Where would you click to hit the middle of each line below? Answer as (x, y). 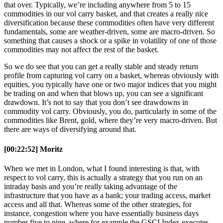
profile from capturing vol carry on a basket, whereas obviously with (111, 76)
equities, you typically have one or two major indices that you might (110, 85)
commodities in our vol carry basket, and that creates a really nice (106, 14)
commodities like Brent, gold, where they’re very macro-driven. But (111, 120)
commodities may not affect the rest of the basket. (81, 50)
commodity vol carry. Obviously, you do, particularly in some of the (110, 111)
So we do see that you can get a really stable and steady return (101, 67)
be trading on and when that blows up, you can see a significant (104, 94)
